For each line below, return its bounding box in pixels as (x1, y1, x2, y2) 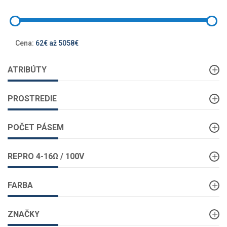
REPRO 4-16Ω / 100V (8, 152, 84, 162)
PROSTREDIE (8, 94, 57, 104)
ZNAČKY (8, 209, 40, 219)
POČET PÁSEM (8, 123, 64, 133)
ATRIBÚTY (8, 65, 47, 75)
